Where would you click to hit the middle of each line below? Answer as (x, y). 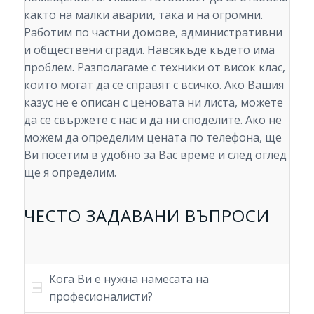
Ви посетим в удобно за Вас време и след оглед (155, 155)
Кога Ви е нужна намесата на (129, 279)
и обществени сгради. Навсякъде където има (149, 49)
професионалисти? (101, 297)
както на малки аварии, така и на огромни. (143, 14)
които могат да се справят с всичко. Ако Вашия (153, 84)
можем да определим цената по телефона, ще (152, 137)
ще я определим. (70, 172)
